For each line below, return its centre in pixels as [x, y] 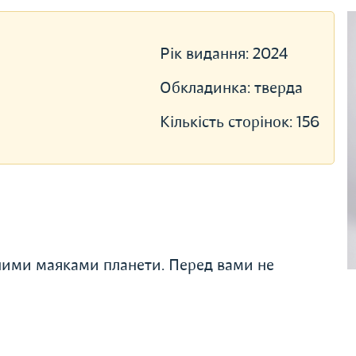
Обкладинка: [207, 88]
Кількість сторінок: [228, 122]
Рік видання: [206, 54]
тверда [278, 88]
